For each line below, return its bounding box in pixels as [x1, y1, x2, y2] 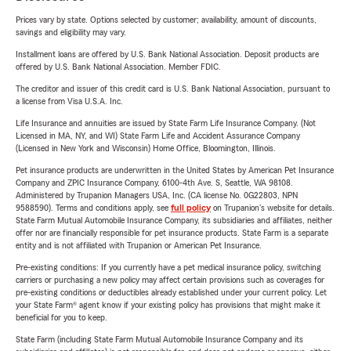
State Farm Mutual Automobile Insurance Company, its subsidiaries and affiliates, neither [16, 215, 332, 225]
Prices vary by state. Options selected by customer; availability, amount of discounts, [16, 15, 317, 24]
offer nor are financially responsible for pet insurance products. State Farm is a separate [16, 228, 328, 237]
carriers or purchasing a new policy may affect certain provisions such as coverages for [16, 275, 324, 284]
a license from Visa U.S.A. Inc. [16, 96, 123, 106]
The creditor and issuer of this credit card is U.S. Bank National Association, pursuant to [16, 84, 330, 93]
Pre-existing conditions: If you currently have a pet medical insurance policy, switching [16, 262, 321, 272]
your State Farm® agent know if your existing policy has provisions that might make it [16, 300, 320, 309]
